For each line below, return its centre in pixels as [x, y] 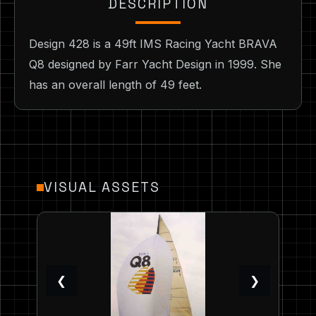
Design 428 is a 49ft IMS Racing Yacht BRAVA [153, 44]
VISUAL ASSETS [102, 188]
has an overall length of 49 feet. [115, 85]
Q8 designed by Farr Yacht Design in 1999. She [155, 65]
